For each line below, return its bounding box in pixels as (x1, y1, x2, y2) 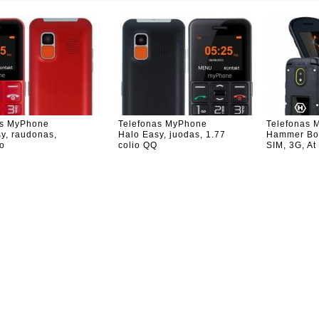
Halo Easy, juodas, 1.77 (118, 130, 226, 140)
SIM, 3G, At (266, 140, 316, 150)
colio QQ (118, 140, 157, 150)
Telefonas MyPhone (118, 119, 207, 129)
